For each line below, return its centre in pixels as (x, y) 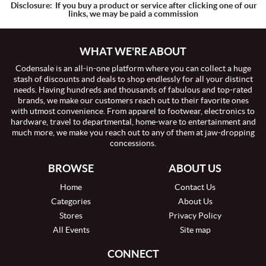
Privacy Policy (195, 216)
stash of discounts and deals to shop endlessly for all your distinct (133, 79)
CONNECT (133, 254)
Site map (195, 230)
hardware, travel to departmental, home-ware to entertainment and (133, 122)
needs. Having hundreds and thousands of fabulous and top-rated (133, 90)
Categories (71, 201)
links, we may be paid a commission (133, 14)
